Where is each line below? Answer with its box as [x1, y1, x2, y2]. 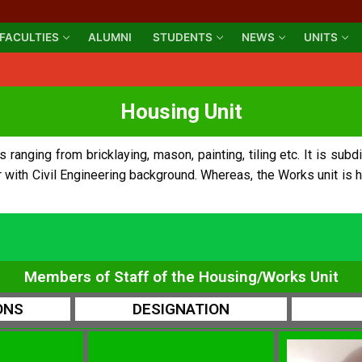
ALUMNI [88, 31, 132, 44]
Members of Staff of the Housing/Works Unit [23, 267, 339, 286]
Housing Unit [120, 99, 242, 124]
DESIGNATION [132, 299, 229, 318]
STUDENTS [153, 31, 213, 44]
